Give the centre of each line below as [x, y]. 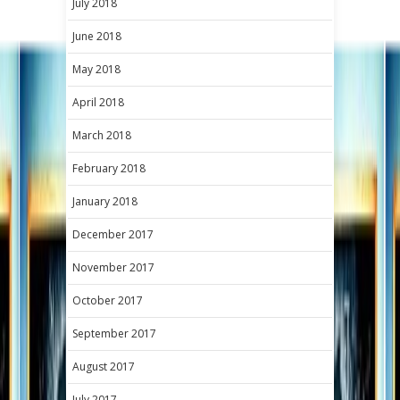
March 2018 [102, 135]
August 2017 [104, 366]
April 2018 [98, 102]
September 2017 [114, 333]
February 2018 [109, 168]
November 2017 [113, 267]
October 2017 [108, 300]
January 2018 [105, 201]
